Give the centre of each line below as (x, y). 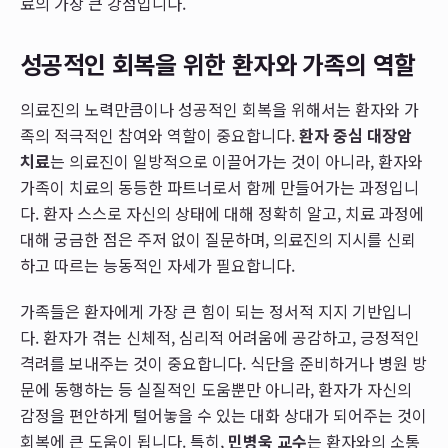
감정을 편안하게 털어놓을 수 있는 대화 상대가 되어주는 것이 (223, 415)
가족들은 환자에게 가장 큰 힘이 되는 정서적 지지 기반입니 (216, 311)
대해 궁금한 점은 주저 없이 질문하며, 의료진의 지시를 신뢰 (218, 239)
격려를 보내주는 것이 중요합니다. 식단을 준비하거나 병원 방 (223, 363)
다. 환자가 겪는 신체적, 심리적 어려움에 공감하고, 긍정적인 (220, 337)
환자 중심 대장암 (355, 135)
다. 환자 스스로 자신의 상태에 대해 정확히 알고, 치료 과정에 (222, 213)
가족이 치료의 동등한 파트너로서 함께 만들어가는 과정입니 (219, 187)
